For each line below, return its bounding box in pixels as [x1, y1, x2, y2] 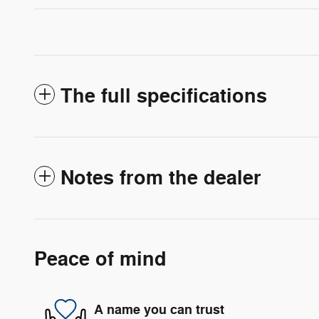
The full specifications [61, 84, 267, 110]
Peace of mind [34, 247, 167, 273]
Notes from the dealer [61, 166, 261, 192]
